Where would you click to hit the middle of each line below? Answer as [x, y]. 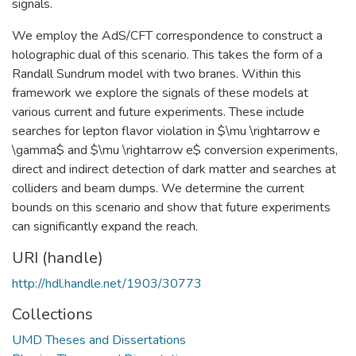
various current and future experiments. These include [158, 112]
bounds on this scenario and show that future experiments [171, 207]
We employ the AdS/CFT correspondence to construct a [167, 35]
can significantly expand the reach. [105, 226]
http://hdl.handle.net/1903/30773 [107, 283]
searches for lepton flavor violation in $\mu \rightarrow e [166, 131]
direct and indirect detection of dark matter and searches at [174, 169]
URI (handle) [58, 257]
